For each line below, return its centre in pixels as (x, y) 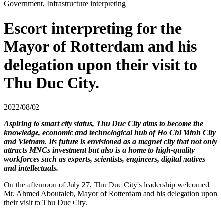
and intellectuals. (31, 168)
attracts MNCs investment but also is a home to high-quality (99, 150)
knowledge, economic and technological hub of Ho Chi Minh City (110, 133)
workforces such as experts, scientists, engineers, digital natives (105, 159)
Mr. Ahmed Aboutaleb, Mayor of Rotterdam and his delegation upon (110, 194)
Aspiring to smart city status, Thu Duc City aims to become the (104, 124)
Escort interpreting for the (93, 28)
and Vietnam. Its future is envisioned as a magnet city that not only (110, 142)
